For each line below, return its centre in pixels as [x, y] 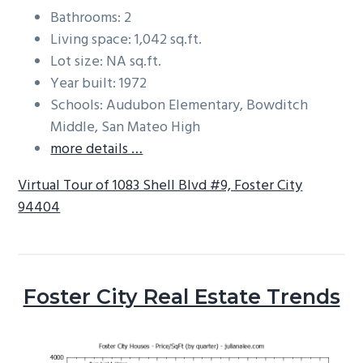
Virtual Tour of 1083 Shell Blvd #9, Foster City [160, 186]
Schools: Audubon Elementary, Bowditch [179, 106]
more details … [97, 150]
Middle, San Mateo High [126, 128]
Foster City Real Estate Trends [181, 297]
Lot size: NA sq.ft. [106, 62]
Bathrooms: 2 [91, 19]
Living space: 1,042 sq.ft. [126, 41]
